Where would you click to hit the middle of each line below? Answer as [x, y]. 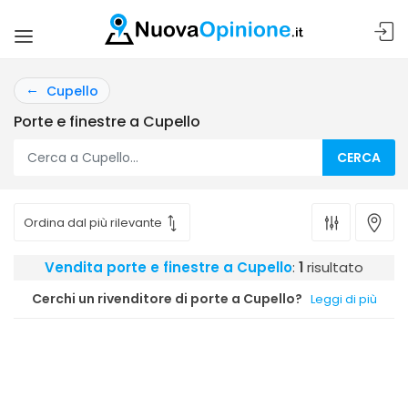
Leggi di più [343, 299]
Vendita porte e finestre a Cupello [168, 267]
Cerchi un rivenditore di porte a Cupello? [167, 299]
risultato [333, 267]
